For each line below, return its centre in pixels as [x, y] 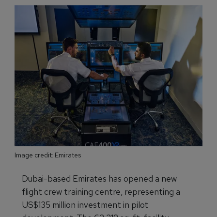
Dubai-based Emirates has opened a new [99, 178]
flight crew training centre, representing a [101, 192]
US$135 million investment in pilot [85, 205]
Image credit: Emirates [48, 155]
